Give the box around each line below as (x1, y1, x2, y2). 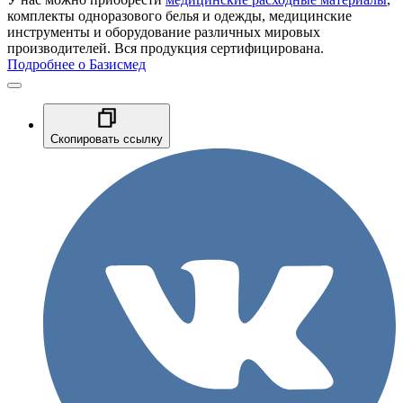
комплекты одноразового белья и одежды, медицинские (7, 7, 352, 23)
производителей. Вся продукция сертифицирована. (7, 40, 324, 56)
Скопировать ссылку (50, 131, 163, 146)
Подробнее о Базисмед (7, 56, 146, 72)
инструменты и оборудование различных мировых (7, 23, 320, 40)
